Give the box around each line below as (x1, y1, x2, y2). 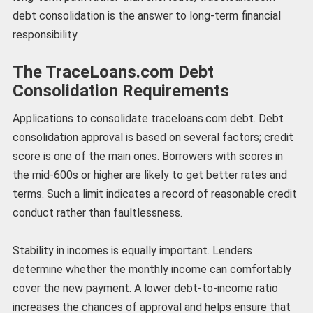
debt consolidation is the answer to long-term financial (12, 8, 281, 22)
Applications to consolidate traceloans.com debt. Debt (12, 112, 284, 126)
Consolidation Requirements (12, 81, 229, 101)
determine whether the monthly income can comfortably (12, 263, 291, 277)
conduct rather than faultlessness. (12, 206, 182, 220)
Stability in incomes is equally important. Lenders (12, 244, 252, 258)
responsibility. (12, 27, 79, 41)
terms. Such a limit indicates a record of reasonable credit (12, 187, 297, 201)
